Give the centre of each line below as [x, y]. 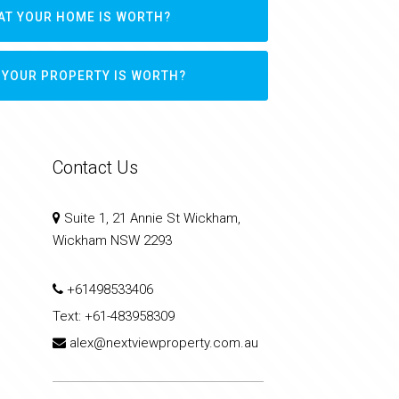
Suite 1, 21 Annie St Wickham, [150, 219]
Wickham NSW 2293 [112, 241]
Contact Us [95, 168]
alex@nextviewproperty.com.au [163, 343]
